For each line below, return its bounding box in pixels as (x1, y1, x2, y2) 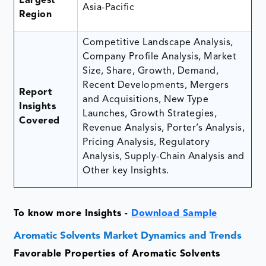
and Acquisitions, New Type (83, 94, 209, 104)
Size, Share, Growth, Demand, (83, 66, 219, 76)
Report (19, 87, 53, 97)
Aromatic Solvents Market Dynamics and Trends (14, 230, 242, 241)
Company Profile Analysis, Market (83, 52, 237, 62)
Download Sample (131, 208, 217, 218)
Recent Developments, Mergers (83, 80, 229, 90)
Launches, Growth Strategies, (83, 109, 217, 119)
